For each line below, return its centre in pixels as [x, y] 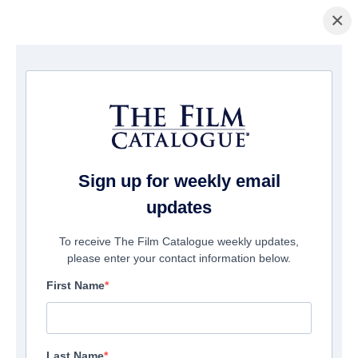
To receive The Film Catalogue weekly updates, [179, 242]
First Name [76, 286]
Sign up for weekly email [179, 181]
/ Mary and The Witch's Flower [129, 70]
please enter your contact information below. [179, 259]
